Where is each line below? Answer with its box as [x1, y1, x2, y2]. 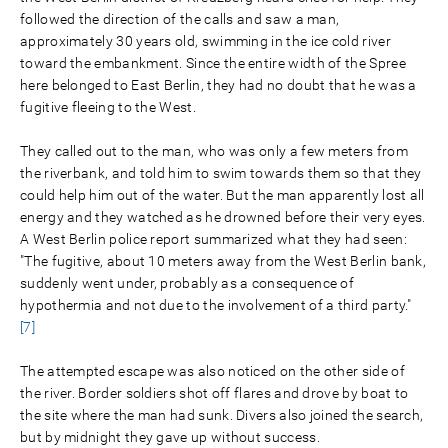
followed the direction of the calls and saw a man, [20, 10, 340, 27]
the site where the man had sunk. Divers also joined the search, [20, 406, 424, 423]
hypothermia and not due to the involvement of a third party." [20, 296, 412, 313]
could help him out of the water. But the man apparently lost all [20, 186, 425, 203]
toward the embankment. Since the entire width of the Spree [20, 54, 406, 71]
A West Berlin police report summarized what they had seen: [20, 230, 407, 247]
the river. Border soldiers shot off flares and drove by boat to [20, 384, 409, 401]
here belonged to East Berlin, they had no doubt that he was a [20, 76, 417, 93]
